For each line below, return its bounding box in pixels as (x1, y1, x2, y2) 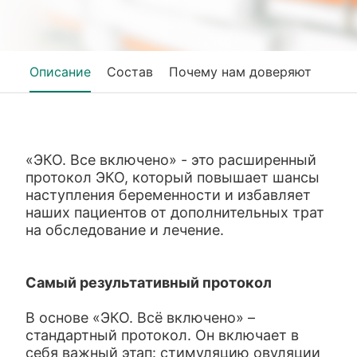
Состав (107, 64, 154, 80)
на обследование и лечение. (25, 222, 225, 238)
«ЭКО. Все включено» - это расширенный (25, 151, 317, 168)
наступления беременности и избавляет (25, 186, 312, 203)
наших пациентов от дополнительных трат (25, 204, 325, 221)
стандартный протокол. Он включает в (25, 327, 300, 343)
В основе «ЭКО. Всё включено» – (25, 309, 256, 326)
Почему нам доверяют (169, 64, 312, 80)
